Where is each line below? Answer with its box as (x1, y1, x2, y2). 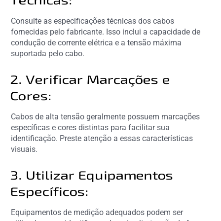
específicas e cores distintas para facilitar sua (11, 122, 170, 132)
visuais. (11, 144, 38, 154)
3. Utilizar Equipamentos (11, 167, 174, 182)
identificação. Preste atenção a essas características (11, 133, 193, 143)
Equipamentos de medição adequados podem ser (11, 207, 184, 217)
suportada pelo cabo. (11, 48, 85, 58)
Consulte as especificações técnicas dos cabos (11, 16, 175, 26)
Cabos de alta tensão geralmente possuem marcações (11, 111, 200, 121)
